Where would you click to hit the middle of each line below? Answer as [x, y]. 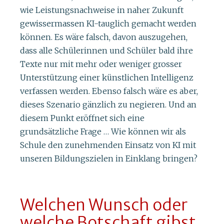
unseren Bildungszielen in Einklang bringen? [109, 159]
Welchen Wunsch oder [104, 205]
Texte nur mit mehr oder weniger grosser [101, 64]
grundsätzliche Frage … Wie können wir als [103, 132]
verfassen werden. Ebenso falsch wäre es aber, [109, 91]
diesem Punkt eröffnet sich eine [82, 118]
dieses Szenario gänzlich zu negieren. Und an [108, 105]
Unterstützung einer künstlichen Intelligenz [107, 78]
